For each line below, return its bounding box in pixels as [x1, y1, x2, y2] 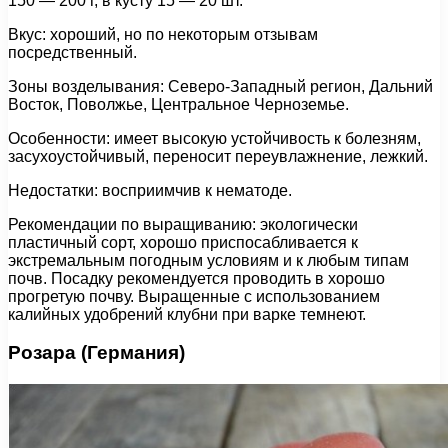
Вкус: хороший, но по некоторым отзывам [8, 25, 318, 43]
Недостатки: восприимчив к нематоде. [8, 181, 292, 199]
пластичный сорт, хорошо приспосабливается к [8, 233, 358, 251]
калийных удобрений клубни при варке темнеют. [8, 305, 366, 323]
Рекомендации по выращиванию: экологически [8, 215, 358, 233]
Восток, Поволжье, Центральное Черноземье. [8, 95, 349, 113]
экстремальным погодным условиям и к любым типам [8, 251, 409, 269]
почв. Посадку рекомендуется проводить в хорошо [8, 269, 385, 287]
